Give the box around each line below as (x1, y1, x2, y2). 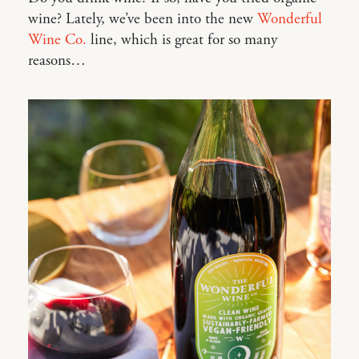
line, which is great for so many (87, 30, 277, 50)
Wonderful (257, 9, 322, 29)
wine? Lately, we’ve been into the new (28, 9, 257, 29)
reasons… (28, 50, 86, 71)
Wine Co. (28, 30, 87, 50)
